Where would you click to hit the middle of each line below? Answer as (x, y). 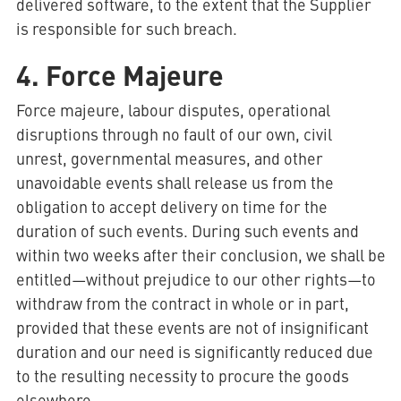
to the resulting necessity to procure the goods (182, 375)
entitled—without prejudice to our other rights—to (196, 279)
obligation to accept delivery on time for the (171, 206)
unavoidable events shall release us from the (175, 182)
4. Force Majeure (119, 74)
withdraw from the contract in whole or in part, (182, 303)
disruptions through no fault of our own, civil (174, 134)
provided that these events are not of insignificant (192, 327)
